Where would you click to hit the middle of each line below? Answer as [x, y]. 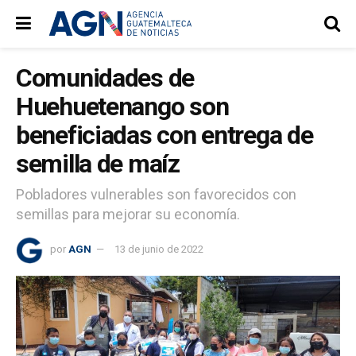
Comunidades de [105, 78]
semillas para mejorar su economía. [128, 214]
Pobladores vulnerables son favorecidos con [156, 194]
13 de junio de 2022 [159, 249]
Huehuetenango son [122, 106]
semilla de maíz [98, 164]
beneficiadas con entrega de [164, 135]
